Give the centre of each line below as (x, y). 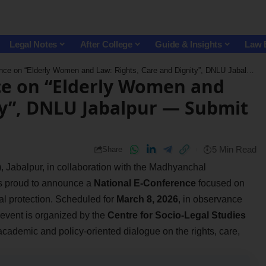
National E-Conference (145, 183)
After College (106, 44)
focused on (220, 183)
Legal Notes (33, 44)
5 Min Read (234, 150)
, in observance (210, 199)
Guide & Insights (189, 44)
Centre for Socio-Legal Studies (176, 215)
